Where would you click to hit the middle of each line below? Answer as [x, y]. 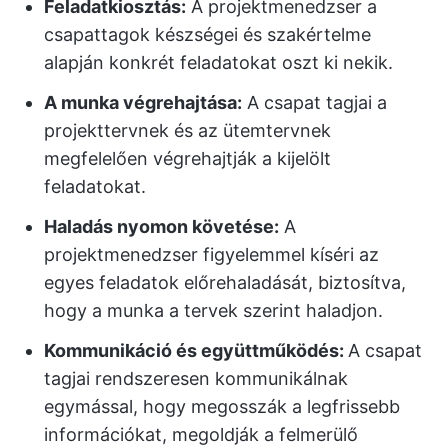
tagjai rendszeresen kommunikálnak [196, 379]
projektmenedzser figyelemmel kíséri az [211, 255]
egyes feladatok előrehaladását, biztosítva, [225, 283]
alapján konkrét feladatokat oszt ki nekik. [218, 63]
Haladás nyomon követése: [161, 227]
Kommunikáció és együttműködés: [196, 351]
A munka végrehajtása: [143, 103]
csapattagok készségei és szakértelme [207, 35]
